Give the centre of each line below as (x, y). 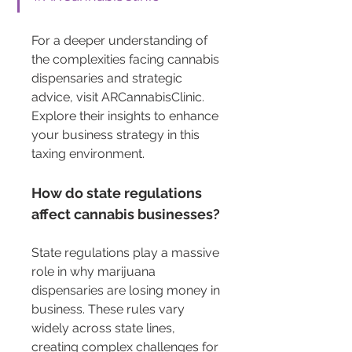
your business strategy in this (117, 135)
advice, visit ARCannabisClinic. (119, 97)
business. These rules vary (110, 310)
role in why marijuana (95, 272)
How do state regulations (118, 193)
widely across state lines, (105, 328)
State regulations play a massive (127, 253)
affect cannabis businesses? (126, 214)
